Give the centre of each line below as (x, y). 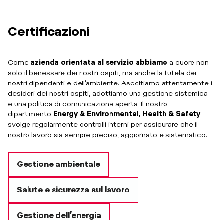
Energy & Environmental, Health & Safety (126, 114)
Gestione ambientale (58, 164)
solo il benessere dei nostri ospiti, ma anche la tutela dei (102, 72)
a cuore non (189, 62)
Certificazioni (49, 31)
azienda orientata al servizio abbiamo (100, 62)
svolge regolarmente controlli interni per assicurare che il (103, 124)
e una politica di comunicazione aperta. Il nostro (88, 103)
